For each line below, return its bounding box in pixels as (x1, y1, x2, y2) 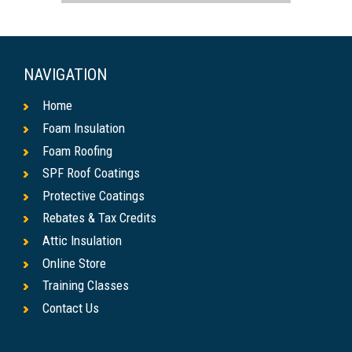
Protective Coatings (42, 187, 145, 203)
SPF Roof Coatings (42, 165, 140, 181)
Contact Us (42, 299, 99, 316)
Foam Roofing (42, 142, 112, 159)
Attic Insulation (42, 232, 122, 248)
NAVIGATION (24, 65, 107, 85)
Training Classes (42, 277, 129, 294)
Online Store (42, 255, 106, 271)
